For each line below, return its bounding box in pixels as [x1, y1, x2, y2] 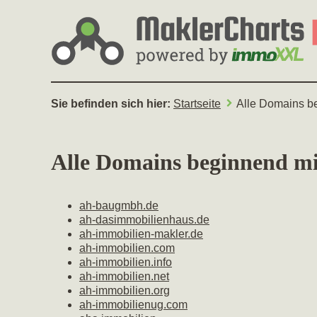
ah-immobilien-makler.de [79, 228, 203, 240]
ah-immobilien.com [79, 242, 175, 254]
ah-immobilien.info [79, 256, 172, 268]
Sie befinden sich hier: [51, 98, 173, 110]
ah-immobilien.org [79, 284, 170, 296]
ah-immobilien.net [79, 270, 169, 282]
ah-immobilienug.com [79, 299, 188, 311]
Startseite [173, 98, 221, 110]
